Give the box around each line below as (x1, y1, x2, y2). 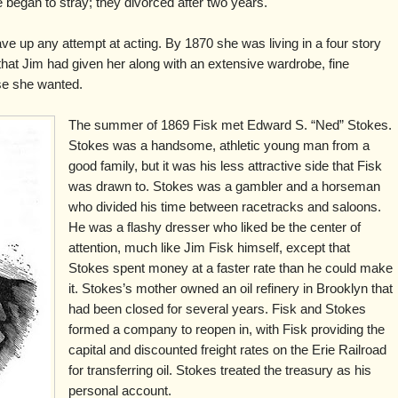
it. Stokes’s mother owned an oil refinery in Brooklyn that (68, 281, 393, 296)
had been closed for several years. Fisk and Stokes (68, 301, 366, 316)
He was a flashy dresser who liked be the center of (68, 219, 361, 235)
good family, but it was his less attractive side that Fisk (68, 158, 382, 173)
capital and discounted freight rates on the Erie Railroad (68, 342, 386, 357)
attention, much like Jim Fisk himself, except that (68, 240, 350, 255)
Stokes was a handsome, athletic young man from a (68, 138, 370, 153)
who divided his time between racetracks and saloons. (68, 199, 381, 214)
